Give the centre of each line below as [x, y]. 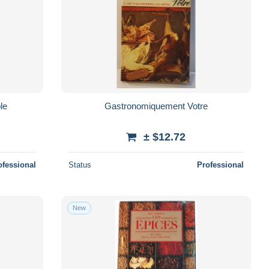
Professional [220, 165]
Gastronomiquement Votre [156, 106]
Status [80, 165]
